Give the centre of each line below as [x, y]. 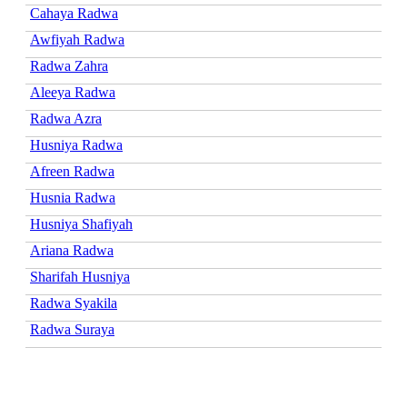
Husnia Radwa [73, 197]
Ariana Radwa [72, 250]
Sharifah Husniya [80, 276]
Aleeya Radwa [73, 92]
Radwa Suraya [72, 329]
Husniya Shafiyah [81, 223]
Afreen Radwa [72, 171]
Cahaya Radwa [74, 13]
